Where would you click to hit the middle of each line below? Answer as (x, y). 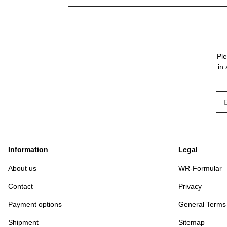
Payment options (35, 204)
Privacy (190, 186)
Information (28, 150)
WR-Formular (200, 168)
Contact (21, 186)
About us (22, 168)
